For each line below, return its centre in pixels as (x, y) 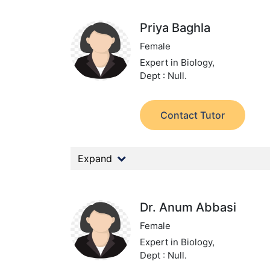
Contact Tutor (193, 115)
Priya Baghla (175, 28)
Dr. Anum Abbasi (188, 207)
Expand (95, 159)
